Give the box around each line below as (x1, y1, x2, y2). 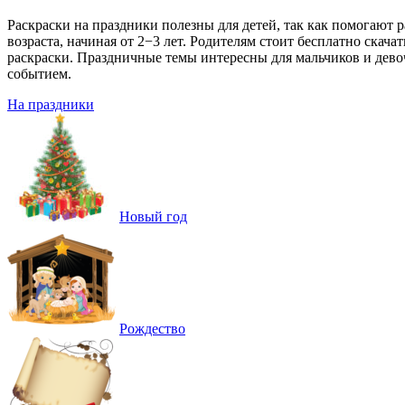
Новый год (119, 208, 187, 224)
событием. (7, 65, 71, 81)
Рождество (119, 320, 185, 336)
